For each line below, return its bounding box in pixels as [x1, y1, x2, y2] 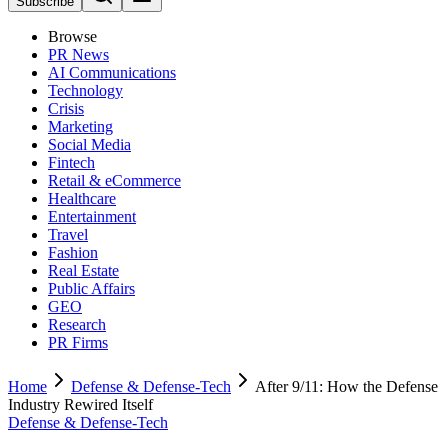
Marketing [48, 118, 113, 135]
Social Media [48, 136, 131, 153]
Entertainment [48, 208, 136, 225]
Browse [48, 28, 97, 45]
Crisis [48, 100, 84, 117]
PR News [48, 46, 109, 63]
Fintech [48, 154, 95, 171]
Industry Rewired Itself [8, 396, 153, 413]
